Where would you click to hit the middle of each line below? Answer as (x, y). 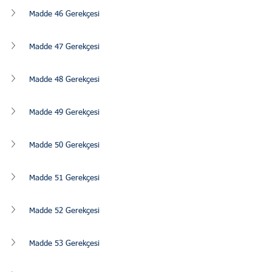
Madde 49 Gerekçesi (64, 112)
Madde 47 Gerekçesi (64, 47)
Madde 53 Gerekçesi (64, 243)
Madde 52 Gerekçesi (64, 211)
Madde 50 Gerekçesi (64, 145)
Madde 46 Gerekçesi (64, 14)
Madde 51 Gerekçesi (64, 178)
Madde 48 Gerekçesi (64, 80)
